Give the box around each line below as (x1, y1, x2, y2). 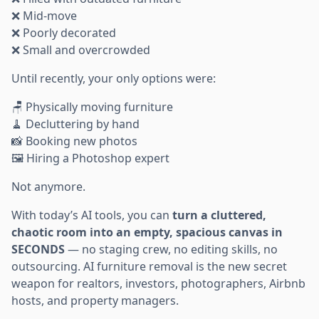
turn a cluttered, (172, 207, 266, 224)
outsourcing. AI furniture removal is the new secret (11, 258, 287, 275)
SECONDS (11, 241, 65, 258)
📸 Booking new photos (11, 133, 137, 150)
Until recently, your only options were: (11, 70, 216, 87)
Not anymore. (11, 179, 85, 195)
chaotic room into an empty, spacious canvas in (11, 224, 283, 241)
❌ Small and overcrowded (11, 42, 150, 58)
